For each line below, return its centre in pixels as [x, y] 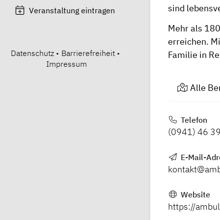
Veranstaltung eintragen [72, 10]
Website [194, 194]
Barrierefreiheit [88, 53]
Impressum [66, 64]
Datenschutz [32, 53]
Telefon [193, 120]
